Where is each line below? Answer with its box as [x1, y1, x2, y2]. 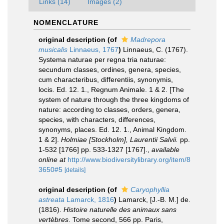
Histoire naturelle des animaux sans [63, 205, 176, 213]
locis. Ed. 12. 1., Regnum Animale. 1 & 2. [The [38, 85, 184, 93]
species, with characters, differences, [38, 115, 155, 123]
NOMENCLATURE [33, 18, 98, 26]
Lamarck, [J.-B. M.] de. [118, 195, 190, 203]
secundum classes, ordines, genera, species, [38, 65, 181, 73]
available [151, 145, 179, 153]
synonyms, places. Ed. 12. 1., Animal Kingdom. [38, 125, 186, 133]
